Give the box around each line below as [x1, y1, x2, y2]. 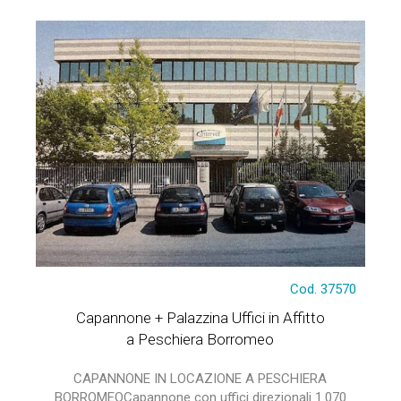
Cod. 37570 [290, 281, 357, 297]
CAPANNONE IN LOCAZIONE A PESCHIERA [73, 371, 328, 387]
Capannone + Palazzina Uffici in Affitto [75, 309, 325, 327]
